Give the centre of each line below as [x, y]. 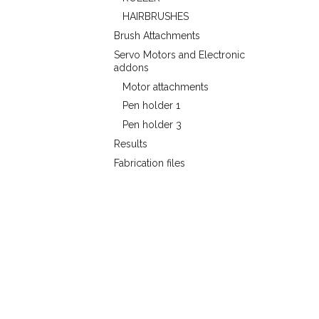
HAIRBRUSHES [156, 17]
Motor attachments [166, 87]
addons [131, 67]
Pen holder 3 [152, 125]
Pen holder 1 [151, 106]
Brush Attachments [157, 36]
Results [131, 143]
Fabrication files [150, 163]
